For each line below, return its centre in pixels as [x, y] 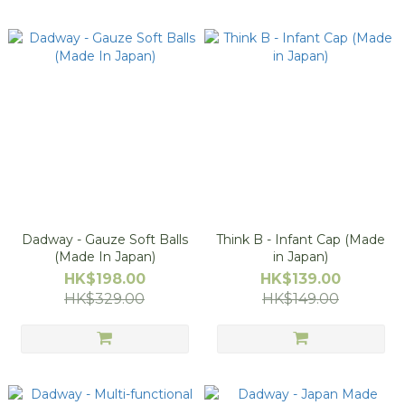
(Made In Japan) [104, 257]
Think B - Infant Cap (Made [301, 240]
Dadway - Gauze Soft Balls [53, 240]
